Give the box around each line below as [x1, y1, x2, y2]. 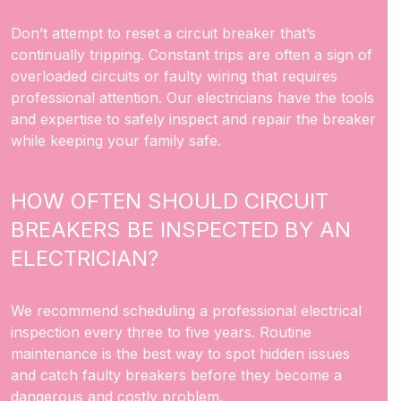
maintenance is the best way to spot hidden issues [11, 345, 350, 363]
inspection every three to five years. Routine [11, 323, 311, 341]
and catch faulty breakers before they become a [11, 366, 342, 384]
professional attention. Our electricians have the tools [11, 89, 374, 107]
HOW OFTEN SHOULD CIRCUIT [11, 188, 328, 214]
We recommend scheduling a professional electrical [11, 302, 362, 320]
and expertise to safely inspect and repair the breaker [11, 110, 376, 128]
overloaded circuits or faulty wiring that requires [11, 67, 337, 85]
